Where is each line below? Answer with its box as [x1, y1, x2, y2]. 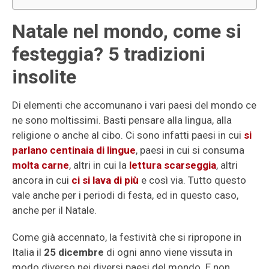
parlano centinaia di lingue [12, 144, 136, 156]
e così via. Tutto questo [139, 174, 246, 186]
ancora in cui [12, 174, 71, 186]
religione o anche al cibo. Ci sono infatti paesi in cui [12, 129, 244, 141]
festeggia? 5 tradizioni [12, 43, 205, 65]
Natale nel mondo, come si [12, 20, 241, 43]
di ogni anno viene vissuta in [104, 246, 232, 258]
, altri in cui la [69, 159, 129, 171]
